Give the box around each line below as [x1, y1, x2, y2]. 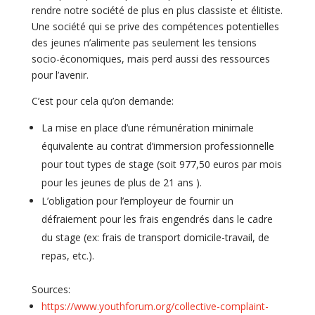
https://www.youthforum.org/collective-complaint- [41, 299, 269, 313]
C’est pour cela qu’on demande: [31, 94, 176, 108]
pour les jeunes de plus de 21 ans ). [41, 175, 202, 189]
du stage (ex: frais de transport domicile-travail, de [41, 230, 269, 244]
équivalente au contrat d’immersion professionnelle [41, 139, 274, 153]
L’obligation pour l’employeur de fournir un [41, 193, 233, 207]
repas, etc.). [41, 248, 97, 262]
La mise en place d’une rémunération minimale [41, 120, 254, 134]
